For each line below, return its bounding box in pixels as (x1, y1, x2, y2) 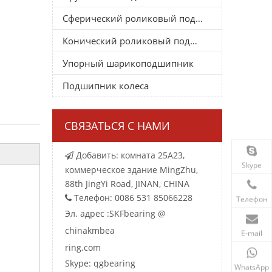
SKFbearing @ (109, 207, 166, 219)
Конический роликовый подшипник (190, 34, 197, 47)
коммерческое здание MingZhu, (65, 163, 198, 175)
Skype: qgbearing (65, 257, 135, 269)
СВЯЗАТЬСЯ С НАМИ (64, 118, 170, 133)
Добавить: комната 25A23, (73, 149, 185, 161)
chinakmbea (65, 224, 115, 236)
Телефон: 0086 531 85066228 (72, 191, 192, 203)
